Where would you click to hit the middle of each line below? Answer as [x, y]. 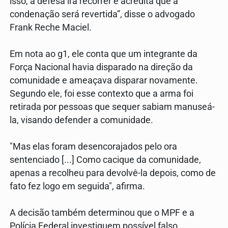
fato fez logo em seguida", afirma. [77, 186]
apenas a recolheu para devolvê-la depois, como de [113, 173]
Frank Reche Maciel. [51, 27]
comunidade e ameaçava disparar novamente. [104, 80]
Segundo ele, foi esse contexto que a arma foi [102, 93]
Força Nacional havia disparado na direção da [101, 67]
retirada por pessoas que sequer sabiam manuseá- [112, 107]
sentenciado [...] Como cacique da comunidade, [105, 160]
